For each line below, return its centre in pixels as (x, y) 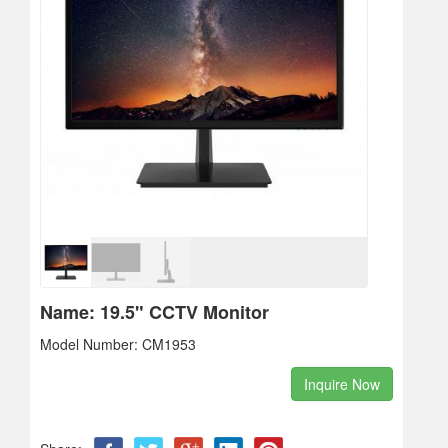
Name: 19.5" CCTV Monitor (154, 312)
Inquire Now (342, 384)
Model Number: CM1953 (118, 344)
